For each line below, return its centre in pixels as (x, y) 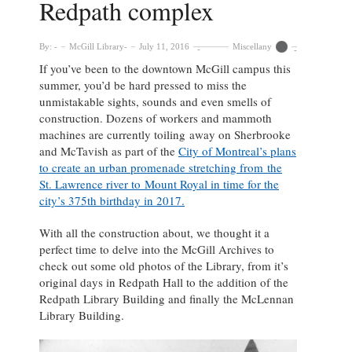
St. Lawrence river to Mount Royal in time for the (159, 183)
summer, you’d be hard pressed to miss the (143, 84)
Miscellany (252, 46)
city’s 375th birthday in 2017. (112, 200)
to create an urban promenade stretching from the (161, 167)
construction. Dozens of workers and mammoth (156, 117)
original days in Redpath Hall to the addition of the (164, 282)
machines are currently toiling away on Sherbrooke (165, 134)
